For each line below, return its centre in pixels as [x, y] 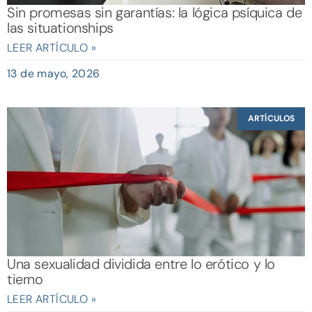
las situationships [60, 28]
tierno [25, 280]
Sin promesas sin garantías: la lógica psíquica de [155, 13]
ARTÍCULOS [271, 119]
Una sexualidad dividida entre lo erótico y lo [141, 264]
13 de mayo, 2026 [54, 74]
